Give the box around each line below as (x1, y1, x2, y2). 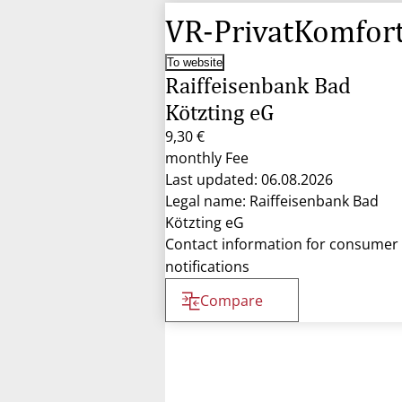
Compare (200, 291, 263, 310)
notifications (165, 257, 249, 276)
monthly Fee (165, 148, 249, 168)
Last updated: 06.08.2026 (165, 170, 333, 189)
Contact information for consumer (165, 234, 398, 254)
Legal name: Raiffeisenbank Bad (165, 191, 379, 211)
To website (167, 56, 223, 69)
